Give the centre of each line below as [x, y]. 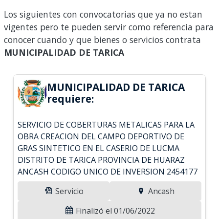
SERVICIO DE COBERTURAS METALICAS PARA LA [106, 124]
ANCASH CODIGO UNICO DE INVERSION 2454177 [108, 171]
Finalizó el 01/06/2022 [114, 210]
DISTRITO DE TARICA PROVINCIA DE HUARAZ [101, 160]
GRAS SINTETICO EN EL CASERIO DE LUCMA [99, 148]
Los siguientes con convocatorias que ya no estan [103, 14]
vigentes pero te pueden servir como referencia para [109, 27]
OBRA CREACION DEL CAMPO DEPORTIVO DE [101, 136]
